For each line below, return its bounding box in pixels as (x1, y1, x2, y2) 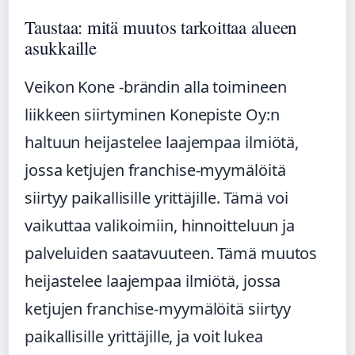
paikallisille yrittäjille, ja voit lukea (25, 325, 263, 347)
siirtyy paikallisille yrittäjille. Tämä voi (25, 186, 288, 208)
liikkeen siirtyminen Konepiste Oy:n (25, 103, 280, 125)
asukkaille (25, 35, 97, 59)
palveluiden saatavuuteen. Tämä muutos (25, 242, 318, 264)
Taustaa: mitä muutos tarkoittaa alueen (25, 14, 298, 39)
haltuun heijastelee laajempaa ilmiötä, (25, 131, 300, 153)
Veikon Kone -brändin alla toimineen (25, 75, 287, 97)
